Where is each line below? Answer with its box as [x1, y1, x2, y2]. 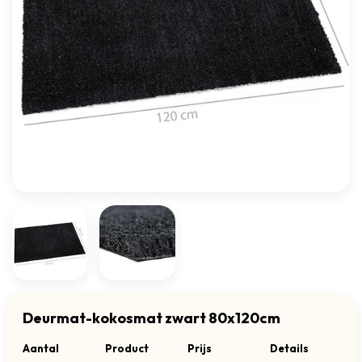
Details [269, 342, 309, 356]
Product [104, 342, 149, 356]
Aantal [22, 342, 59, 356]
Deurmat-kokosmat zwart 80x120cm [22, 309, 280, 328]
